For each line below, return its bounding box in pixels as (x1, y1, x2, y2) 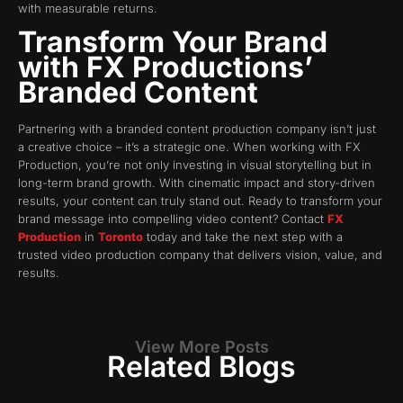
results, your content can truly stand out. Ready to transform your (18, 193, 382, 209)
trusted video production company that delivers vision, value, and (18, 247, 382, 263)
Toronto (98, 229, 143, 245)
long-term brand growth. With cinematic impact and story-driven (18, 175, 375, 191)
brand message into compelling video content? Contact (18, 211, 327, 227)
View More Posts (134, 336, 269, 356)
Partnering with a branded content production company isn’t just (18, 121, 376, 137)
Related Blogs (107, 348, 296, 384)
